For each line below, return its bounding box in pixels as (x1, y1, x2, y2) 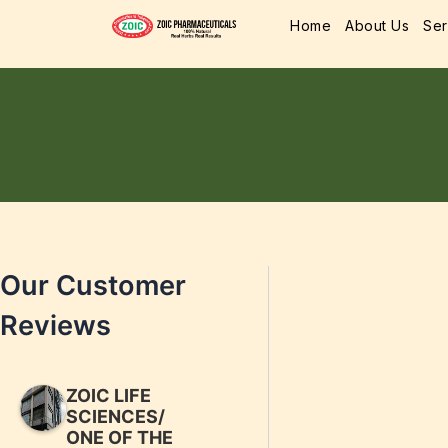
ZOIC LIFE (66, 385, 151, 407)
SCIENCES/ (66, 406, 165, 428)
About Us (345, 16, 409, 34)
